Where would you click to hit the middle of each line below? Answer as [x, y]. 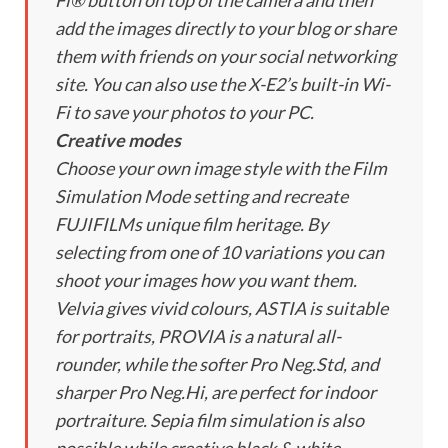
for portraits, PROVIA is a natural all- [198, 336]
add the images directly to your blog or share [225, 28]
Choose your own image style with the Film [221, 168]
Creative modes [118, 140]
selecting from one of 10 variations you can [219, 252]
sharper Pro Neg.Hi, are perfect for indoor [215, 392]
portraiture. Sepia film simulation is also [209, 420]
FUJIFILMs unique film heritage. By [191, 224]
